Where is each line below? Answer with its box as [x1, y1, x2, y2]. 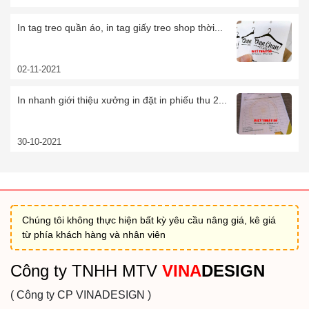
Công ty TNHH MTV [10, 261, 162, 280]
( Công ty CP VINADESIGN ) [10, 288, 151, 301]
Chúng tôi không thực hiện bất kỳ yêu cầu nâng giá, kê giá [22, 214, 276, 226]
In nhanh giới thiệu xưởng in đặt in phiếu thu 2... [17, 94, 227, 106]
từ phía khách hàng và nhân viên [22, 228, 166, 240]
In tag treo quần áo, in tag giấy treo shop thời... [17, 21, 223, 33]
